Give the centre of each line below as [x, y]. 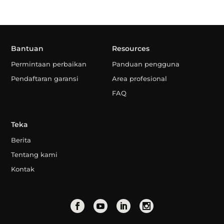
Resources [130, 49]
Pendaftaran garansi [45, 79]
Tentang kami [34, 154]
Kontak [23, 169]
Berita [21, 140]
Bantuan [27, 49]
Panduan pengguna [145, 64]
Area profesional [139, 79]
